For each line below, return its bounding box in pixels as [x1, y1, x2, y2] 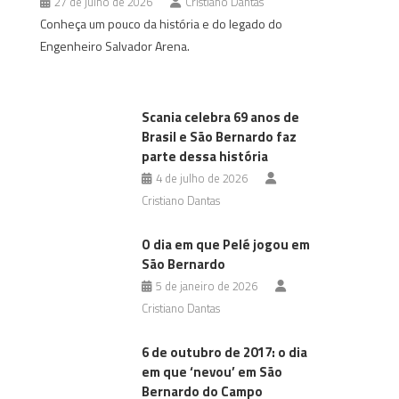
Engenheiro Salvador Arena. [40, 37, 191, 55]
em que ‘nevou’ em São [141, 362, 282, 382]
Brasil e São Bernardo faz [141, 126, 297, 147]
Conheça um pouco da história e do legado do [40, 14, 283, 33]
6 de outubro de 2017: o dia [141, 342, 307, 362]
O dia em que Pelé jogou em [141, 234, 310, 255]
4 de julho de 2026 [155, 169, 248, 187]
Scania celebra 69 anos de [141, 107, 299, 127]
